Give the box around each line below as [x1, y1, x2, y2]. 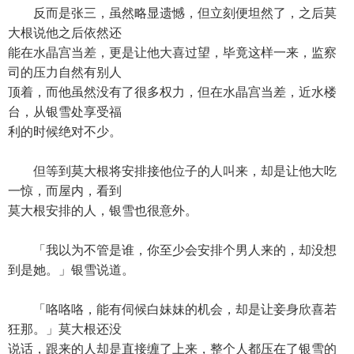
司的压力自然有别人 [8, 66, 122, 79]
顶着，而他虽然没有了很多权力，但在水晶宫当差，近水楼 [8, 85, 337, 99]
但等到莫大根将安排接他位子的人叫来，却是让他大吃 [8, 164, 337, 178]
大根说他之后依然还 [8, 26, 122, 40]
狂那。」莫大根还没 [8, 322, 122, 336]
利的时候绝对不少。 [8, 125, 122, 138]
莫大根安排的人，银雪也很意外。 [8, 204, 198, 217]
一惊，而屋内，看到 [8, 184, 122, 198]
